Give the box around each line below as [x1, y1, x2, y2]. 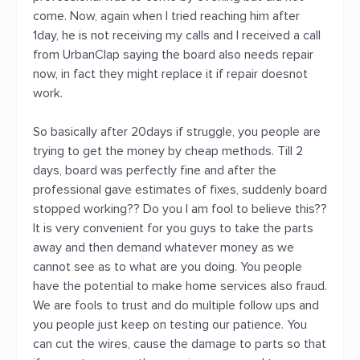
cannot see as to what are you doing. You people [33, 259, 302, 275]
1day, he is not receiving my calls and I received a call [33, 27, 321, 43]
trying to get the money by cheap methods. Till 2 [33, 143, 303, 159]
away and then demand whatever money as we [33, 239, 294, 256]
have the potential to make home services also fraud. [33, 278, 327, 294]
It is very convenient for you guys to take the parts [33, 220, 313, 236]
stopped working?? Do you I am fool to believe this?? [33, 201, 327, 217]
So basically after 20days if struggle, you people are [33, 124, 321, 140]
